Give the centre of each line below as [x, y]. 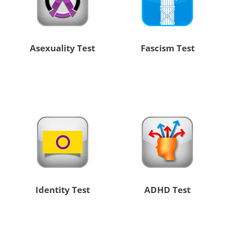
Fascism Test [167, 48]
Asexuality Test [63, 48]
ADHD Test [168, 190]
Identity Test [62, 190]
